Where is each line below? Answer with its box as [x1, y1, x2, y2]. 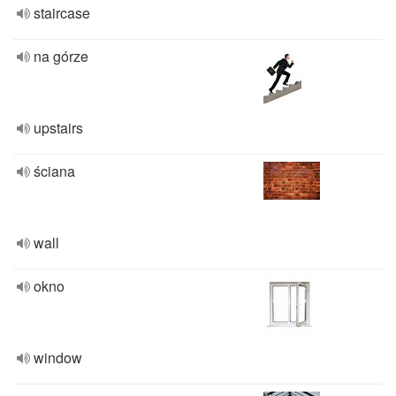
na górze [34, 46, 88, 66]
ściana [34, 161, 75, 181]
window [34, 347, 82, 368]
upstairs [34, 118, 83, 138]
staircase [34, 3, 90, 23]
